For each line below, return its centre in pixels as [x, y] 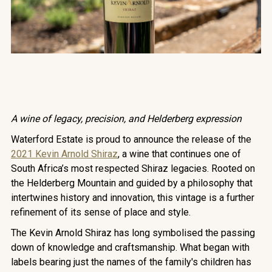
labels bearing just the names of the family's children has [131, 262]
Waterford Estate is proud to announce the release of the [131, 140]
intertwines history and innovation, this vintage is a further [132, 198]
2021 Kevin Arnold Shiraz [64, 154]
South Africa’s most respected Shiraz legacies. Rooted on [133, 169]
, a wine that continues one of [179, 154]
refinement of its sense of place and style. [100, 212]
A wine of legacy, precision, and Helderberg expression [126, 119]
